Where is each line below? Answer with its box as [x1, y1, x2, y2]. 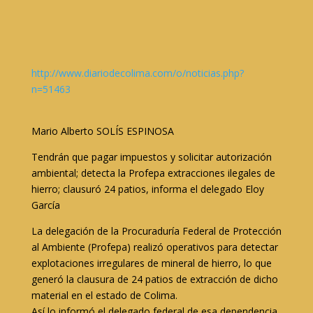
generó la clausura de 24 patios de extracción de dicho [31, 272, 278, 286]
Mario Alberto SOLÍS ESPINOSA [31, 124, 174, 138]
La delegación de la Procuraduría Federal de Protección [31, 224, 282, 238]
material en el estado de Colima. [31, 289, 177, 302]
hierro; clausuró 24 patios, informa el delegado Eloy [31, 182, 264, 196]
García [31, 198, 60, 212]
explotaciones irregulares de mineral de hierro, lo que [31, 256, 272, 270]
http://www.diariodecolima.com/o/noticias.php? [31, 66, 244, 80]
